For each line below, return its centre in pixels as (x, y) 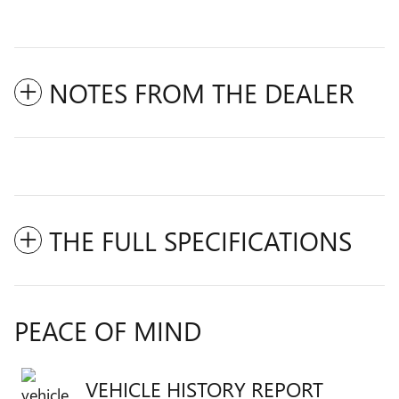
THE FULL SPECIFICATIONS (200, 240)
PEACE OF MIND (108, 330)
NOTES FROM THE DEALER (201, 92)
